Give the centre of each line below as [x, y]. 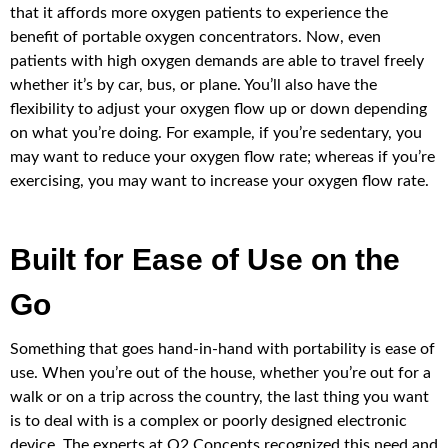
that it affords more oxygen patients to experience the [199, 13]
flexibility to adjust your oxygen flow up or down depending [218, 109]
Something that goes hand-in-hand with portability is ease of [222, 349]
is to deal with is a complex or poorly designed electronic [208, 421]
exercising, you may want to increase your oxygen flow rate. [219, 181]
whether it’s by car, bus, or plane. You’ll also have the [193, 85]
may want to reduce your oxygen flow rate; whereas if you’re [222, 157]
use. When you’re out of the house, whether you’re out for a [220, 373]
